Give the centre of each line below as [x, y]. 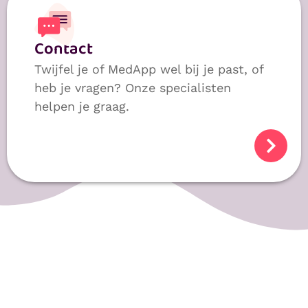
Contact [64, 49]
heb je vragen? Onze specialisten [133, 88]
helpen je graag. [82, 107]
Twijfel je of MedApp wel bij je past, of [149, 69]
